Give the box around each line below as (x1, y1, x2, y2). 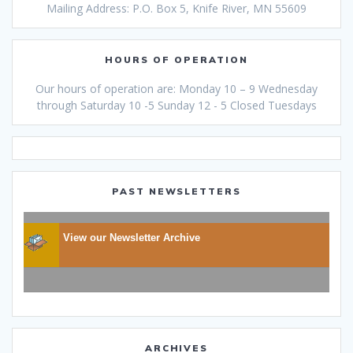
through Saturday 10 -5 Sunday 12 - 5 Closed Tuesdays (36, 98, 317, 113)
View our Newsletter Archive (63, 232, 200, 244)
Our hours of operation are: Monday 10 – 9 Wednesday (35, 81, 318, 97)
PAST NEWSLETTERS (111, 185, 242, 198)
